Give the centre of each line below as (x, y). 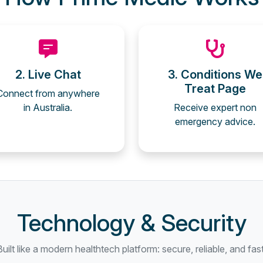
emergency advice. (215, 122)
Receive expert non (215, 107)
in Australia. (48, 107)
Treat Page (215, 89)
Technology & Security (131, 223)
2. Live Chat (48, 75)
